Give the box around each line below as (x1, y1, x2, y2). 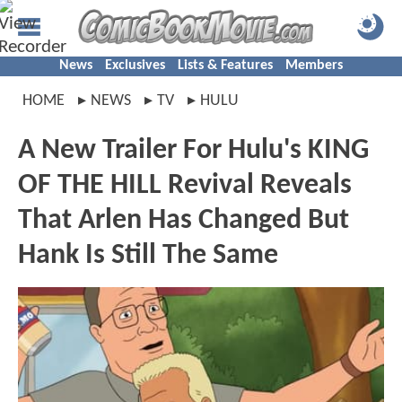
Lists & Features (178, 58, 273, 73)
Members (285, 58, 343, 73)
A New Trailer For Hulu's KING (18, 136, 369, 165)
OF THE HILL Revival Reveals (18, 171, 352, 200)
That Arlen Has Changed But (18, 206, 349, 235)
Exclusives (105, 58, 165, 73)
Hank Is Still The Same (18, 241, 278, 270)
